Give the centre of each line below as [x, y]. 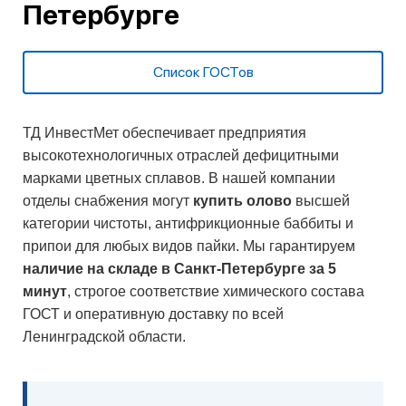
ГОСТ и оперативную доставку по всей [153, 314]
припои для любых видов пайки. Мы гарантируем [189, 246]
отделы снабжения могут [108, 201]
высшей [321, 201]
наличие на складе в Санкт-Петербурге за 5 [179, 269]
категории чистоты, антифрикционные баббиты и [188, 223]
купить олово [242, 201]
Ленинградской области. [104, 337]
